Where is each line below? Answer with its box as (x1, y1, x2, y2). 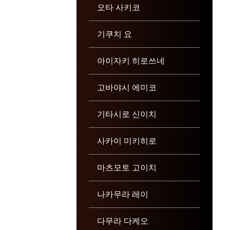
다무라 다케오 (97, 215, 148, 226)
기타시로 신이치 (97, 108, 157, 120)
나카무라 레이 (97, 188, 148, 200)
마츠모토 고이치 (97, 161, 157, 173)
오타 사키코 (97, 1, 140, 13)
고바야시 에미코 (97, 81, 157, 93)
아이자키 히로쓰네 (97, 54, 165, 66)
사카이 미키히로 (97, 135, 157, 146)
